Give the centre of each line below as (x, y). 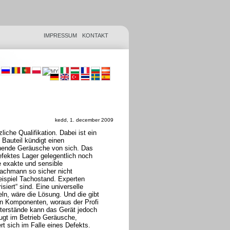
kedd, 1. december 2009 (84, 120)
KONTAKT (95, 35)
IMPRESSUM (60, 35)
